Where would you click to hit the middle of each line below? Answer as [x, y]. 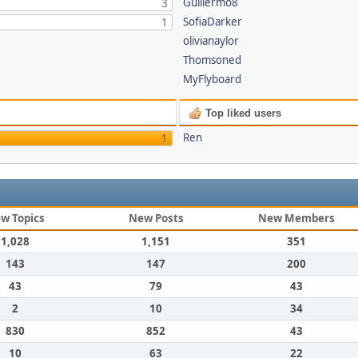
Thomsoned [213, 60]
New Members [296, 218]
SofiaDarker [213, 22]
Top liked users [242, 113]
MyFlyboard [213, 79]
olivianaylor [211, 41]
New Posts [156, 218]
